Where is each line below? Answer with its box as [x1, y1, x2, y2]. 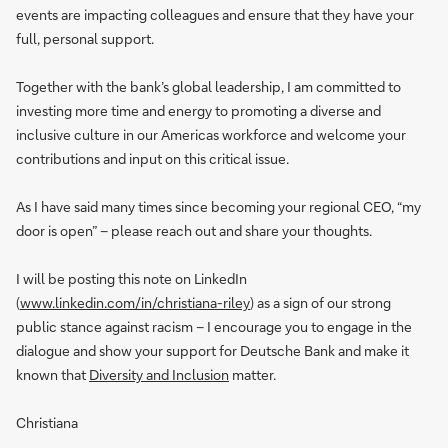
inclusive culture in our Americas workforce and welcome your [16, 125, 406, 144]
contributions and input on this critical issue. [16, 149, 289, 168]
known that [16, 365, 89, 384]
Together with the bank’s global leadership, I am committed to [16, 77, 401, 96]
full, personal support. [16, 29, 154, 48]
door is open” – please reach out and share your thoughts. [16, 221, 372, 240]
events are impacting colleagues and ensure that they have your [16, 5, 414, 24]
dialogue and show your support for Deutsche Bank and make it [16, 341, 409, 360]
